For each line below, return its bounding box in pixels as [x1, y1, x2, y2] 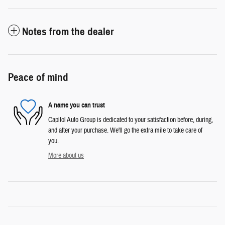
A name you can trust [48, 101, 105, 110]
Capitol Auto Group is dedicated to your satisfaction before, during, [48, 115, 213, 125]
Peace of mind [8, 70, 68, 84]
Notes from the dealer [22, 25, 114, 38]
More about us [48, 151, 84, 160]
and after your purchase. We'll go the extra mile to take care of [48, 126, 202, 135]
